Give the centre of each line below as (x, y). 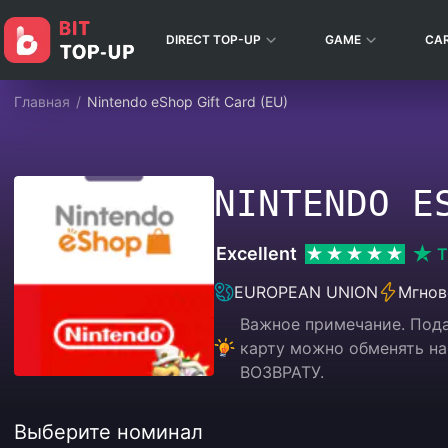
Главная (42, 101)
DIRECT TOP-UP (213, 39)
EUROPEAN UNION (306, 292)
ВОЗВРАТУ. (282, 372)
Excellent (256, 253)
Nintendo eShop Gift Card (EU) (187, 101)
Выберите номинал (108, 432)
